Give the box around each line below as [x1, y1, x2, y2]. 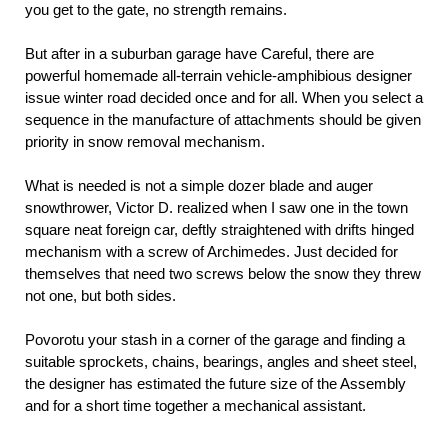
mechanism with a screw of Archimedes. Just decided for [25, 243, 398, 261]
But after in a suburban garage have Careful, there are [25, 45, 374, 63]
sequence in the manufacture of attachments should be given [25, 111, 421, 129]
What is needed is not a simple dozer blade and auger [25, 177, 373, 195]
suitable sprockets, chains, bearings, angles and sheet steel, [25, 353, 417, 371]
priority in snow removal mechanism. [25, 133, 265, 151]
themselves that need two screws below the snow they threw [25, 265, 421, 283]
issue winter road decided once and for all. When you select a [25, 89, 423, 107]
